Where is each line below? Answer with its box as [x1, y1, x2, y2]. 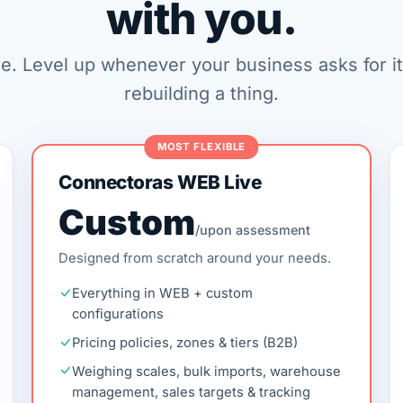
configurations [72, 305, 165, 322]
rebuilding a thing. [124, 83, 279, 105]
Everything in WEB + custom [72, 284, 254, 301]
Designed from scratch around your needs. [58, 249, 332, 266]
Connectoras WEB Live [58, 170, 262, 193]
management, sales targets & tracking [72, 383, 311, 400]
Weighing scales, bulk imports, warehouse [72, 363, 342, 380]
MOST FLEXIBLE [157, 139, 246, 153]
